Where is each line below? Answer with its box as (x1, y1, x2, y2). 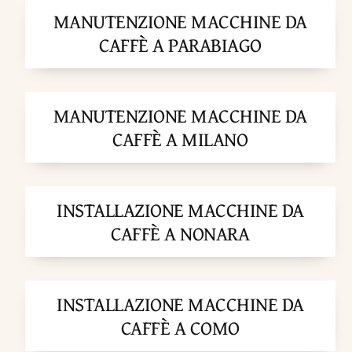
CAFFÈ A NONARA (111, 219, 250, 248)
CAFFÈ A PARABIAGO (99, 31, 262, 60)
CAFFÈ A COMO (120, 313, 240, 343)
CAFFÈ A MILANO (112, 125, 248, 154)
